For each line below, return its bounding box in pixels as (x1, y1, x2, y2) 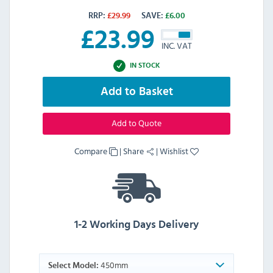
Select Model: (48, 261, 99, 270)
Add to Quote (112, 116, 161, 129)
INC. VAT (161, 39, 192, 52)
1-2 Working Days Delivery (74, 219, 199, 230)
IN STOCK (129, 62, 160, 69)
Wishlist (160, 144, 190, 157)
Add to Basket (100, 85, 173, 97)
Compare (74, 144, 109, 157)
